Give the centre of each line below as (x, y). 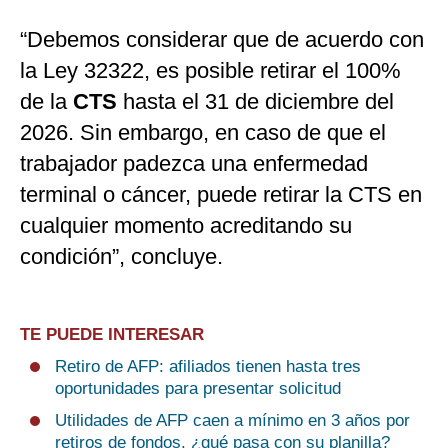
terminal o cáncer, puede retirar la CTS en (221, 195)
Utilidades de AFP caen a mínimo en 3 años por (232, 421)
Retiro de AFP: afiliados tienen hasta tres (208, 367)
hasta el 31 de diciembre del (258, 102)
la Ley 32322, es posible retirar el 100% (210, 71)
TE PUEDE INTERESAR (112, 335)
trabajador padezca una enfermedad (194, 164)
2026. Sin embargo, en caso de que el (203, 133)
